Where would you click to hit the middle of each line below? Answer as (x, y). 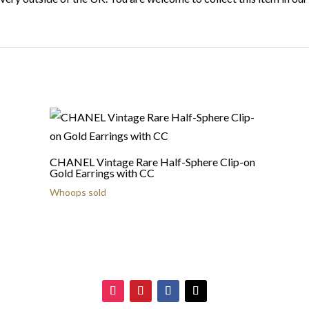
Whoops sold (78, 192)
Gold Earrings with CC (102, 173)
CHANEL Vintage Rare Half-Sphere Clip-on (152, 162)
